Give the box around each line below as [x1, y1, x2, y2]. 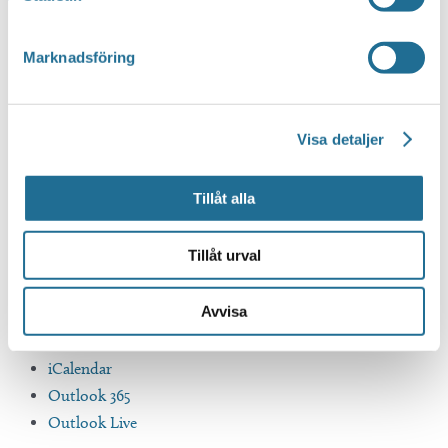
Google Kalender [48, 332, 159, 352]
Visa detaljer [297, 130, 385, 148]
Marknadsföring [23, 48, 136, 66]
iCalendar [48, 359, 112, 379]
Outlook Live [48, 413, 137, 433]
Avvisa [201, 302, 247, 320]
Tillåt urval [187, 246, 261, 264]
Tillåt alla [193, 189, 255, 207]
